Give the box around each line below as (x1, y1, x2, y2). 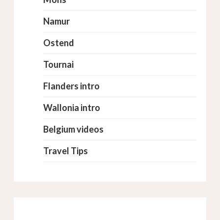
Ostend (43, 37, 74, 48)
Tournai (43, 59, 74, 70)
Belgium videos (43, 124, 104, 135)
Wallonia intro (43, 102, 100, 113)
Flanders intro (43, 81, 100, 91)
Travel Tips (43, 145, 88, 156)
